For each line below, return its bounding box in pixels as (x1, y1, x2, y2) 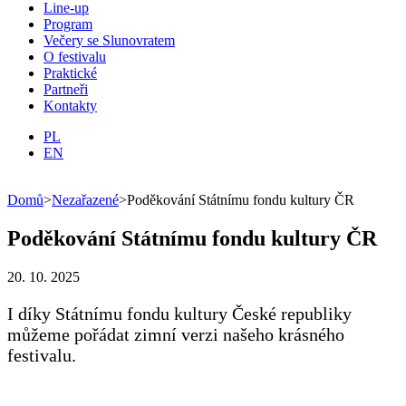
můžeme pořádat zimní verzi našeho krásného (7, 324, 344, 344)
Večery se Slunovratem (43, 32, 175, 48)
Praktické (43, 64, 97, 81)
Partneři (43, 81, 88, 97)
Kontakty (43, 97, 97, 113)
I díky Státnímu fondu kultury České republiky (7, 303, 352, 324)
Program (43, 15, 92, 32)
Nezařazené (52, 191, 119, 208)
